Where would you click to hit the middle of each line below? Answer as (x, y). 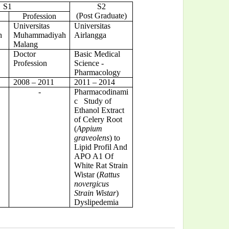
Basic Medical (97, 54)
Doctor (24, 54)
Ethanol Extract (99, 110)
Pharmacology (97, 72)
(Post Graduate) (101, 15)
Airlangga (90, 35)
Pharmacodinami (101, 91)
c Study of (93, 101)
